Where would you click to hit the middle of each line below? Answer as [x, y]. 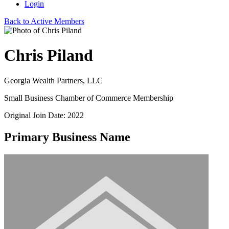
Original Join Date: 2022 [44, 115]
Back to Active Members [44, 21]
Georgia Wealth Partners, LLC [53, 80]
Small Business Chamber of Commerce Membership [89, 98]
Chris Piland [49, 55]
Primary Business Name [67, 137]
